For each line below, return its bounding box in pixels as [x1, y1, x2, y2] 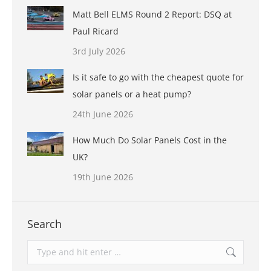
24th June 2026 [73, 108, 133, 120]
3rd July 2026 [73, 45, 125, 57]
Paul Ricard [73, 25, 119, 38]
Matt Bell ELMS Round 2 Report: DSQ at [73, 8, 232, 21]
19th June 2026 [73, 171, 133, 183]
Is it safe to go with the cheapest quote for [73, 71, 244, 83]
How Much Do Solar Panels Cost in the [73, 134, 227, 146]
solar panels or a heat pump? [73, 88, 191, 100]
